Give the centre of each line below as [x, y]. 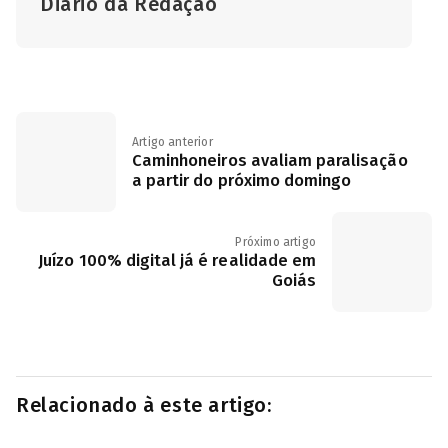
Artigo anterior [172, 142]
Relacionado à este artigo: [144, 405]
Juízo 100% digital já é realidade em [177, 260]
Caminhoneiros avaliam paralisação [270, 160]
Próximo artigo [275, 242]
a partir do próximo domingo [242, 180]
